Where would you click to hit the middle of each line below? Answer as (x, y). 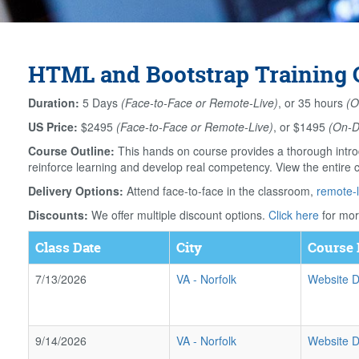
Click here (294, 215)
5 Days (100, 103)
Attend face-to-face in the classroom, (220, 191)
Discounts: (58, 215)
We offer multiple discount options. (178, 215)
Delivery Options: (76, 191)
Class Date (68, 247)
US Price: (53, 127)
